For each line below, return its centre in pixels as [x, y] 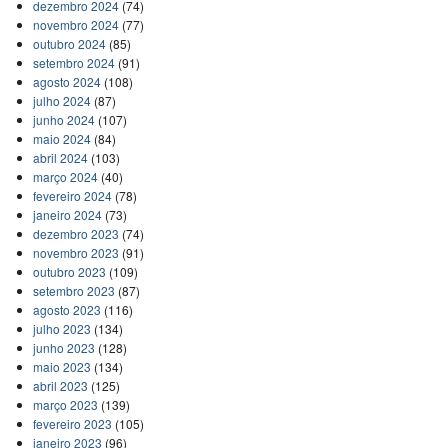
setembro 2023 [73, 291]
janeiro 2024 [67, 215]
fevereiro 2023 [72, 424]
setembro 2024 [73, 63]
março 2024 [65, 177]
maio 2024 [61, 139]
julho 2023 [61, 329]
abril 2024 [60, 158]
